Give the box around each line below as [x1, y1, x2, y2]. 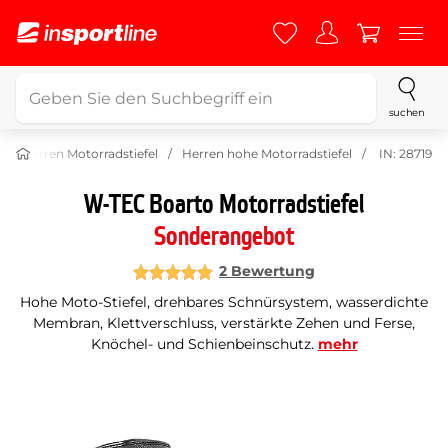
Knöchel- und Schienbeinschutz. [90, 335, 318, 353]
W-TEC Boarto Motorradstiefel [84, 188, 364, 222]
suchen [388, 106, 425, 119]
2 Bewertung [219, 262, 315, 280]
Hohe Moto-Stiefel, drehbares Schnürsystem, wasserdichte [20, 293, 428, 311]
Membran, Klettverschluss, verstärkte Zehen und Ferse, [33, 314, 415, 332]
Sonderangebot [154, 220, 294, 254]
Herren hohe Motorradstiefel [182, 146, 352, 161]
